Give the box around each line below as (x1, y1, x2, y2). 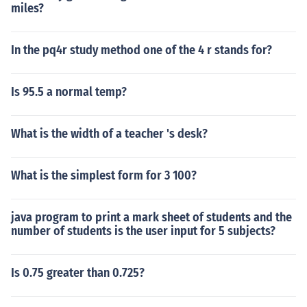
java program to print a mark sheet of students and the (11, 210, 292, 225)
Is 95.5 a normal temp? (11, 84, 127, 99)
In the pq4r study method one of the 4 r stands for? (11, 42, 272, 58)
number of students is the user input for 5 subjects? (11, 223, 275, 238)
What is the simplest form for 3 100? (11, 168, 197, 183)
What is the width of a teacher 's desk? (11, 126, 208, 141)
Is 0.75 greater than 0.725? (11, 265, 145, 280)
